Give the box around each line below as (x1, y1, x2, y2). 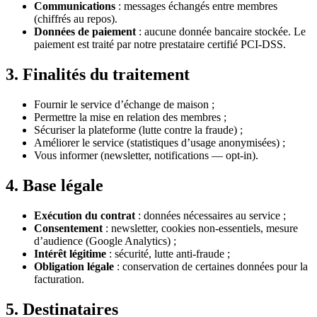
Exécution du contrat (34, 209, 135, 222)
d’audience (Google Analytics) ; (34, 235, 176, 248)
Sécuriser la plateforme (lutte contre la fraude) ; (34, 124, 243, 137)
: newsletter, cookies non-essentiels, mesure (103, 222, 298, 235)
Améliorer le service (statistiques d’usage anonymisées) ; (34, 137, 285, 149)
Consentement (34, 222, 103, 235)
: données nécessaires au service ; (135, 209, 286, 222)
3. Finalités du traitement (6, 65, 190, 84)
